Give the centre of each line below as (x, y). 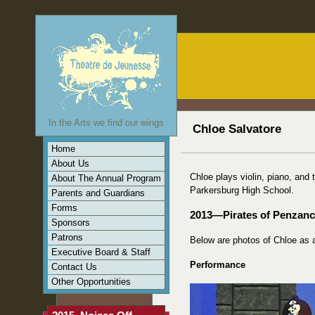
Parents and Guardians (98, 193)
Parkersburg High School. (242, 190)
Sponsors (71, 223)
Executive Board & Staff (101, 252)
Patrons (67, 237)
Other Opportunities (91, 282)
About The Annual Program (107, 178)
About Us (71, 163)
